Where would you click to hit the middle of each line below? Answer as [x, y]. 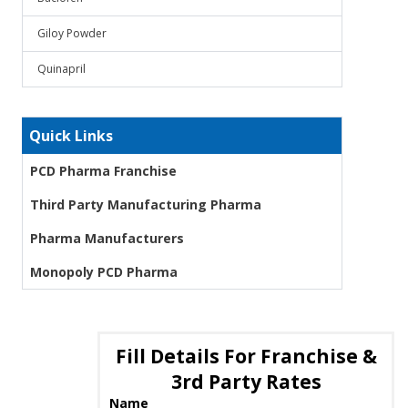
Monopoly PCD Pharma [104, 272]
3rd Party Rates [246, 382]
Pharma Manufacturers [107, 238]
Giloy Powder [72, 33]
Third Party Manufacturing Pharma [146, 204]
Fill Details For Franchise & [246, 356]
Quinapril [61, 69]
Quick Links [71, 136]
